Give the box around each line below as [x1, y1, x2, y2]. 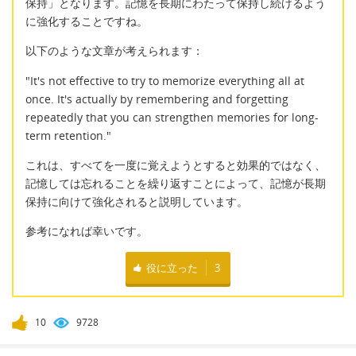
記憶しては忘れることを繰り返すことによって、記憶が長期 [25, 176, 326, 192]
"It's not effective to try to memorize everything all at [25, 72, 304, 88]
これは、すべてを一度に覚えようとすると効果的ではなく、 [25, 157, 326, 173]
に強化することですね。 [25, 13, 148, 29]
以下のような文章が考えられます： [25, 43, 203, 59]
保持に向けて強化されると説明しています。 [25, 194, 248, 210]
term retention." [25, 127, 111, 143]
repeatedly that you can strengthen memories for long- [25, 109, 319, 125]
